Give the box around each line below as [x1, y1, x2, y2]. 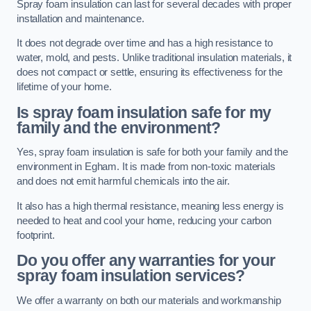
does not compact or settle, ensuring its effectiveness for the [17, 67, 283, 78]
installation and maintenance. [17, 12, 144, 24]
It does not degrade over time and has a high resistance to [17, 37, 273, 49]
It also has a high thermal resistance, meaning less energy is [17, 200, 285, 212]
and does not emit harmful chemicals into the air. [17, 176, 230, 187]
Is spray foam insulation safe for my [17, 103, 271, 121]
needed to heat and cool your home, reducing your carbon [17, 215, 272, 226]
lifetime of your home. [17, 81, 112, 93]
